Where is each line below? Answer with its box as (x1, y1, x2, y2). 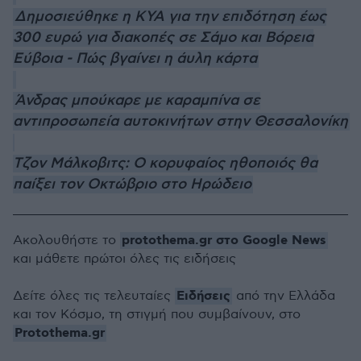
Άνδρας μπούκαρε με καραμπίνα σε (15, 91, 260, 110)
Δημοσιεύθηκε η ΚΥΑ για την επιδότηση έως (15, 7, 326, 26)
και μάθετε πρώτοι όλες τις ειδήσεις (13, 251, 236, 267)
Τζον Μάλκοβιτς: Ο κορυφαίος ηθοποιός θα (13, 154, 317, 172)
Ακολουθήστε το (13, 232, 120, 248)
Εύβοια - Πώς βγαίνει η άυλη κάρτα (13, 49, 257, 68)
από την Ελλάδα (232, 288, 335, 304)
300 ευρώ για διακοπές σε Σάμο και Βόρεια (13, 28, 313, 47)
